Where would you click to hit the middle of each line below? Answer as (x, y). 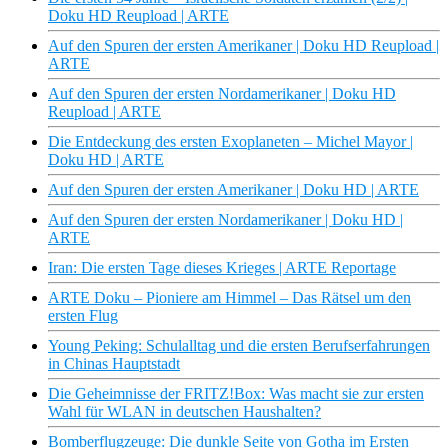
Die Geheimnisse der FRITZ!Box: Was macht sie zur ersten (236, 394)
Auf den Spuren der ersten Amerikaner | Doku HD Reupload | (243, 46)
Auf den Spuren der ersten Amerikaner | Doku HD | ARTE (233, 190)
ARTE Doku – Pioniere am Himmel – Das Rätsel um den (229, 298)
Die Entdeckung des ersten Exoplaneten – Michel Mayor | (230, 142)
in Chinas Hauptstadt (114, 364)
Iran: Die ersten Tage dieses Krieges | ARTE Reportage (222, 268)
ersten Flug (83, 316)
